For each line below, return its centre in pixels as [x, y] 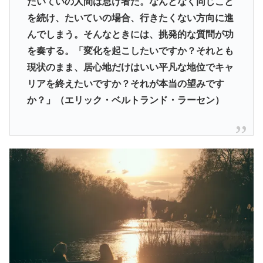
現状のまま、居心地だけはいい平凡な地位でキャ [130, 67]
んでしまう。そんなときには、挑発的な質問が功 [130, 34]
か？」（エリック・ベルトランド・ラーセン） [125, 100]
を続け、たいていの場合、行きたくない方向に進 [130, 18]
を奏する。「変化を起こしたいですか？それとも [130, 50]
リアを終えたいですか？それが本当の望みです [125, 83]
